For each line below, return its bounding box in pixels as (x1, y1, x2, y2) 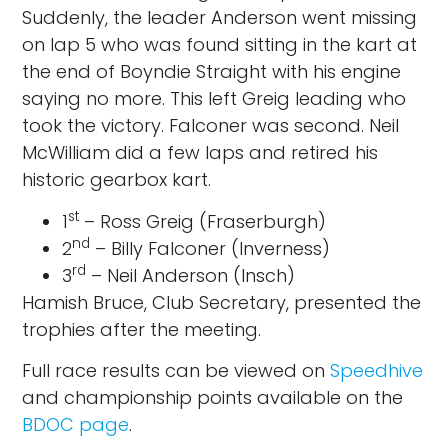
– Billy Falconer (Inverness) (90, 235, 331, 261)
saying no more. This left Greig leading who (22, 86, 407, 112)
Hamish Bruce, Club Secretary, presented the (22, 289, 422, 315)
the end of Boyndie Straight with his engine (22, 59, 402, 85)
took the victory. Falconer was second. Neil (22, 113, 400, 139)
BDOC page (22, 412, 130, 438)
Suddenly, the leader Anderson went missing (22, 5, 418, 31)
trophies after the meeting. (22, 316, 262, 342)
